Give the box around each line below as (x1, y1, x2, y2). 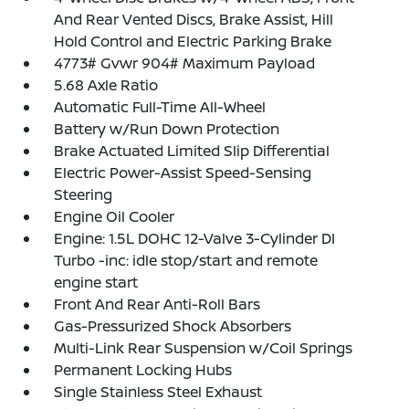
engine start (54, 272, 139, 292)
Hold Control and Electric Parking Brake (54, 31, 332, 51)
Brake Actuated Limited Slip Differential (54, 141, 330, 161)
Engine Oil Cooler (54, 206, 175, 226)
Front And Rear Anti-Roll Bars (54, 294, 261, 314)
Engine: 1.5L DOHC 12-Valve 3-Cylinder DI (54, 228, 336, 248)
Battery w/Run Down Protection (54, 119, 280, 139)
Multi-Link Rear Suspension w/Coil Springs (54, 338, 353, 358)
